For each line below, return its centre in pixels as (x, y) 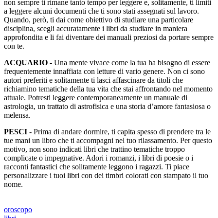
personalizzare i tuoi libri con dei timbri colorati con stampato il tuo (106, 175)
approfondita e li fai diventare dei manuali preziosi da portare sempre (109, 37)
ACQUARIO (26, 63)
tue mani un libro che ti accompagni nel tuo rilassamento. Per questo (108, 140)
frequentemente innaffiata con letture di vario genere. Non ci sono (104, 71)
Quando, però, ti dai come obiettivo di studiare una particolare (99, 20)
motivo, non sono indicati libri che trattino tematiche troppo (94, 149)
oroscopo (18, 209)
